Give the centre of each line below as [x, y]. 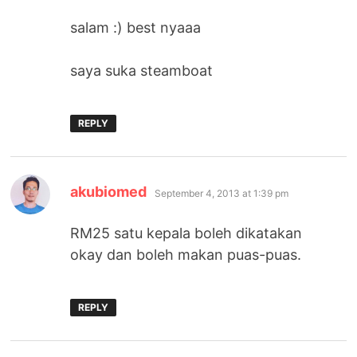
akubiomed [109, 192]
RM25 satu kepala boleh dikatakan [186, 233]
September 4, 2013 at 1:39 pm [222, 194]
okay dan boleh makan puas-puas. [186, 255]
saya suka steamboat [142, 71]
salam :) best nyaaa [136, 28]
